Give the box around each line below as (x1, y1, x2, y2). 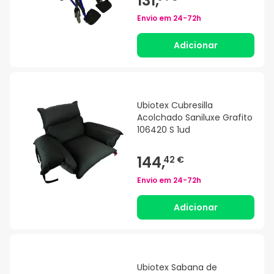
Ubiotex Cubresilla (137, 99, 213, 112)
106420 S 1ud (137, 124, 190, 136)
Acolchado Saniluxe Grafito (137, 111, 253, 124)
